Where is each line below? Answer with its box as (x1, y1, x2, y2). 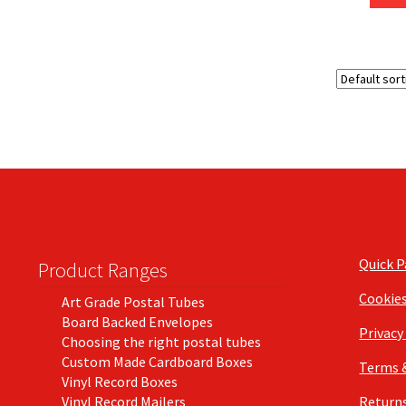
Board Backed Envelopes (61, 312, 213, 331)
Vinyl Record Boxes (61, 372, 178, 391)
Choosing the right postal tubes (61, 332, 261, 351)
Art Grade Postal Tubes (61, 292, 205, 311)
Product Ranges (37, 256, 168, 283)
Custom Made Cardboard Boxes (61, 352, 253, 371)
